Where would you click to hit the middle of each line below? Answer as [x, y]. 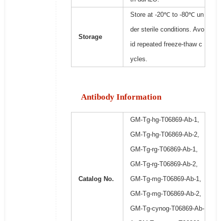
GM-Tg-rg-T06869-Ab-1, [164, 149]
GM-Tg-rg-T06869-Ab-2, [164, 164]
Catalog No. [96, 179]
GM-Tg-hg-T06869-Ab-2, [165, 135]
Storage [90, 37]
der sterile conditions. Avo [167, 30]
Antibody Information [121, 97]
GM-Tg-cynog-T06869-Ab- [167, 209]
